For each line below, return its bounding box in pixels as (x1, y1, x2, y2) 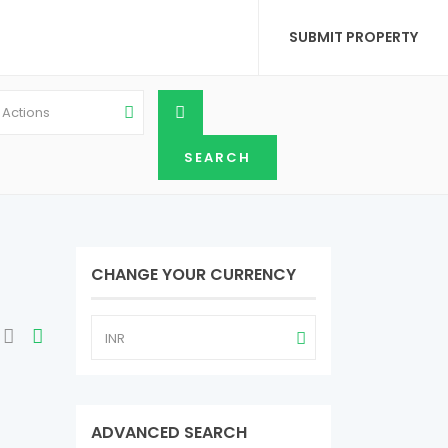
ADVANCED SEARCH (91, 421, 247, 444)
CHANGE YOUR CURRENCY (91, 263, 296, 286)
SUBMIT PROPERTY (289, 27, 418, 47)
